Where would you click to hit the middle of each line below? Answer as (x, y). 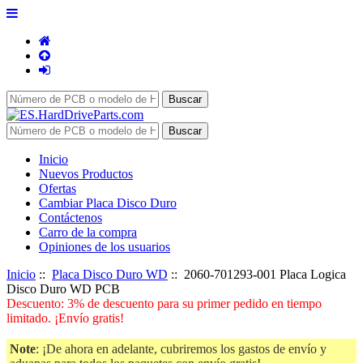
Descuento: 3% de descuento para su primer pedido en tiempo (164, 303)
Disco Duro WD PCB (63, 289)
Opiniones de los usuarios (105, 247)
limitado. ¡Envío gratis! (65, 318)
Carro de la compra (88, 232)
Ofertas (58, 188)
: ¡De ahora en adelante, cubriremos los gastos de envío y (181, 349)
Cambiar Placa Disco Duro (108, 203)
